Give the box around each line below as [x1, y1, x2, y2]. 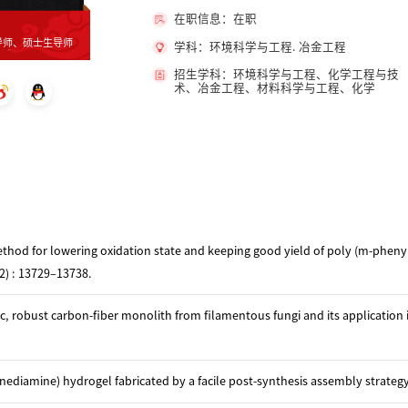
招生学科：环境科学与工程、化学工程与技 [173, 68, 399, 81]
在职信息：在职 [173, 12, 257, 25]
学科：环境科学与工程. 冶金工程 [173, 40, 346, 53]
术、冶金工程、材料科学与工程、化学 [173, 82, 375, 95]
